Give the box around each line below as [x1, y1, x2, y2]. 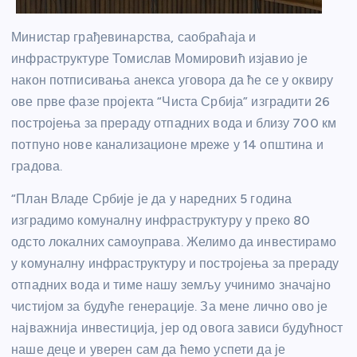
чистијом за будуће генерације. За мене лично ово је [11, 299, 328, 315]
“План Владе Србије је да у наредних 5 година [11, 191, 292, 207]
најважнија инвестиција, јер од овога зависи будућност [11, 320, 343, 336]
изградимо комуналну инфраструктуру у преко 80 [11, 213, 311, 229]
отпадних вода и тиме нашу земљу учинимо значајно [11, 277, 331, 293]
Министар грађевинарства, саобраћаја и [11, 29, 257, 45]
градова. [11, 158, 63, 174]
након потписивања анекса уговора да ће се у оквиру [11, 72, 334, 88]
